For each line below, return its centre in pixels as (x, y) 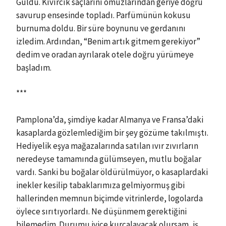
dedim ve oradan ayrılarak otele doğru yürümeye (105, 54)
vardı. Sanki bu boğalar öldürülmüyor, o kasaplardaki (112, 172)
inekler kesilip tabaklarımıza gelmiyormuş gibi (100, 185)
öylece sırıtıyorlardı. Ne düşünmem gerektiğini (101, 211)
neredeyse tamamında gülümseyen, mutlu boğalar (109, 159)
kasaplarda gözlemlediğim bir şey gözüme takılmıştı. (112, 132)
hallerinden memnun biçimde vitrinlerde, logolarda (109, 198)
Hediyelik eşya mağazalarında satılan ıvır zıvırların (107, 146)
